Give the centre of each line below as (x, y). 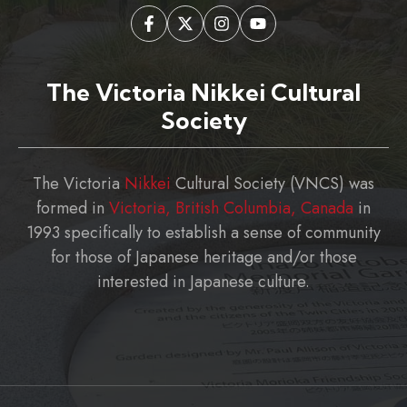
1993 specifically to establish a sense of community (203, 233)
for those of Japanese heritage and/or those (203, 258)
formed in (73, 208)
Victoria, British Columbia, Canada (231, 208)
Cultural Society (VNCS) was (273, 184)
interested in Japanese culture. (203, 282)
